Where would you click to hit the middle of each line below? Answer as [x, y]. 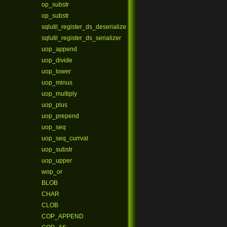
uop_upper [57, 161]
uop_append [59, 49]
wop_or [52, 172]
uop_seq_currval [65, 138]
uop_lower [56, 71]
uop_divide [57, 60]
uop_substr [57, 149]
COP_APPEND [63, 216]
